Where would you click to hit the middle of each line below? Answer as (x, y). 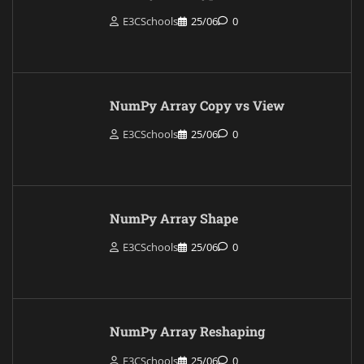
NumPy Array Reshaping (187, 331)
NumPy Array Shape (174, 219)
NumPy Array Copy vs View (197, 106)
